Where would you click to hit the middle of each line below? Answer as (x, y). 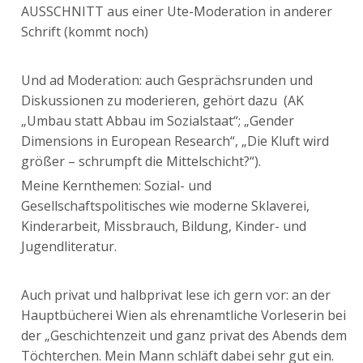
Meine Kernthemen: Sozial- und (117, 186)
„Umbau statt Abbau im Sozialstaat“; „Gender (158, 121)
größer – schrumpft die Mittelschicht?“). (141, 162)
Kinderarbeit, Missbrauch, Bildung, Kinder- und (164, 226)
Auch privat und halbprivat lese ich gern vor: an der (176, 295)
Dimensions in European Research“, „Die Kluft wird (175, 141)
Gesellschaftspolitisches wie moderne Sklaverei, (166, 206)
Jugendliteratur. (69, 247)
